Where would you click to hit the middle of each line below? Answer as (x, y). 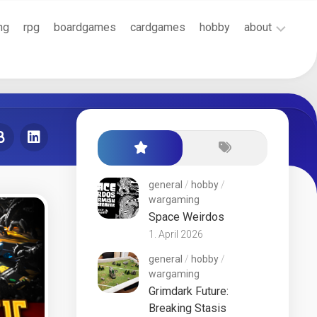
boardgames (85, 27)
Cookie (275, 72)
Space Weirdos (186, 217)
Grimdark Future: (189, 291)
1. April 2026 (176, 234)
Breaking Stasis (188, 308)
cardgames (158, 27)
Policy (272, 86)
